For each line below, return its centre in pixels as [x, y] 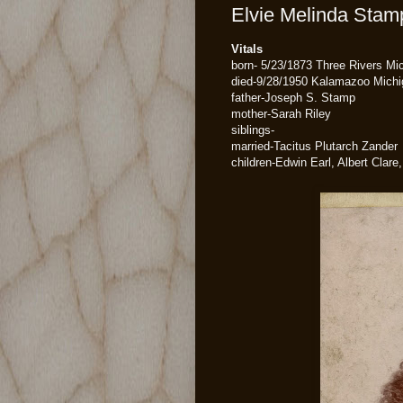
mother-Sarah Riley [281, 113]
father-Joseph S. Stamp [293, 97]
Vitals [247, 49]
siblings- [253, 130]
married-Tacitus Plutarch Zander [314, 146]
